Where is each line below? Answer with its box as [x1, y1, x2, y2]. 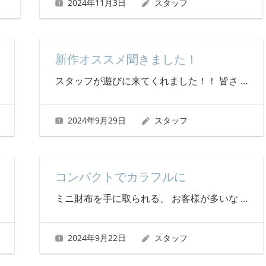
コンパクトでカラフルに [55, 170, 186, 184]
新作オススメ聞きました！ [55, 52, 198, 67]
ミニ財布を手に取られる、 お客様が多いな [55, 192, 240, 205]
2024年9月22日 [68, 232, 126, 243]
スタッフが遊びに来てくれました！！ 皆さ [55, 74, 240, 88]
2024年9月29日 [68, 114, 126, 126]
